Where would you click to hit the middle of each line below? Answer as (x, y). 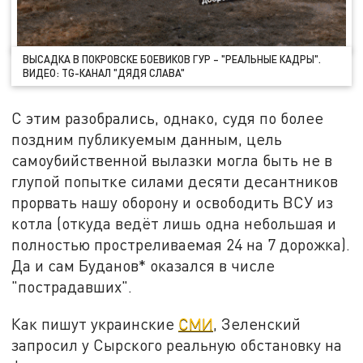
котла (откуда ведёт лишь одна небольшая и (174, 223)
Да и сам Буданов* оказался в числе (143, 265)
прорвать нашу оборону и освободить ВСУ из (173, 202)
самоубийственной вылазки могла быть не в (172, 160)
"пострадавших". (72, 286)
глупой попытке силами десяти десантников (175, 181)
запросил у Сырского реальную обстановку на (177, 344)
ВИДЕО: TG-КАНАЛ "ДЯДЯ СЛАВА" (104, 73)
